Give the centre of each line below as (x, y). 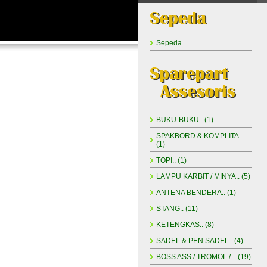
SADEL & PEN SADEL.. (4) (200, 241)
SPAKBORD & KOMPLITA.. (199, 136)
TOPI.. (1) (171, 160)
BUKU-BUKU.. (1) (185, 120)
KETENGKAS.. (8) (185, 225)
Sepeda (169, 43)
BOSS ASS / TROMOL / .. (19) (204, 257)
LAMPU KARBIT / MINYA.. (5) (203, 176)
